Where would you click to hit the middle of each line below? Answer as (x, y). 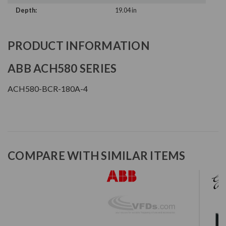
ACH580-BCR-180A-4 (48, 89)
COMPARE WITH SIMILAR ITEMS (97, 156)
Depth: (26, 10)
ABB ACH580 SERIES (62, 69)
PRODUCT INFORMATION (78, 46)
